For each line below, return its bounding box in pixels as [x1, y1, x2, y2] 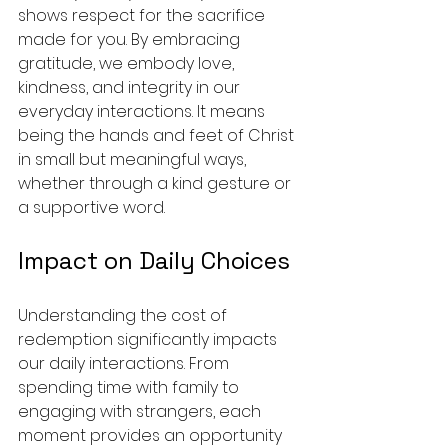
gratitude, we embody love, [18, 52, 238, 75]
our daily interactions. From [18, 352, 233, 375]
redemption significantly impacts [18, 328, 281, 351]
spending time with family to [18, 376, 243, 399]
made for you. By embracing [18, 28, 244, 51]
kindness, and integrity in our [18, 76, 244, 99]
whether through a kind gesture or [18, 172, 295, 195]
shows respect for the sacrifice [18, 4, 269, 27]
